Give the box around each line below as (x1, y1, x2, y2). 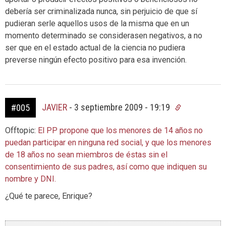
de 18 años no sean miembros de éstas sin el (5, 150, 167, 159)
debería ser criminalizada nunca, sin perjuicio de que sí (5, 7, 197, 16)
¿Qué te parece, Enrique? (5, 191, 92, 201)
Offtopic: (5, 126, 38, 135)
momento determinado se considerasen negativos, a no (5, 31, 202, 40)
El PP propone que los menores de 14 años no (38, 126, 203, 135)
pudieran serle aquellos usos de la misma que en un (5, 19, 189, 28)
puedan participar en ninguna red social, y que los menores (5, 138, 211, 147)
